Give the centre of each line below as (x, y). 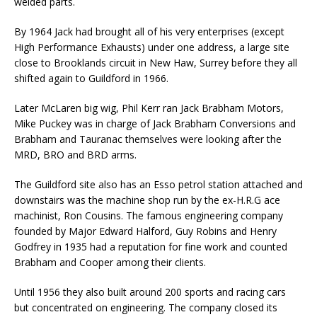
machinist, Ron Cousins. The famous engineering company (149, 216)
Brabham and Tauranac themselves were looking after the (148, 139)
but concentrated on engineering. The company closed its (146, 308)
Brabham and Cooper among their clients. (110, 263)
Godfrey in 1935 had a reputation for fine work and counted (151, 247)
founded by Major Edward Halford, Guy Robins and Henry (145, 231)
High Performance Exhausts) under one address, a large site (152, 47)
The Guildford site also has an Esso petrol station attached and (158, 185)
